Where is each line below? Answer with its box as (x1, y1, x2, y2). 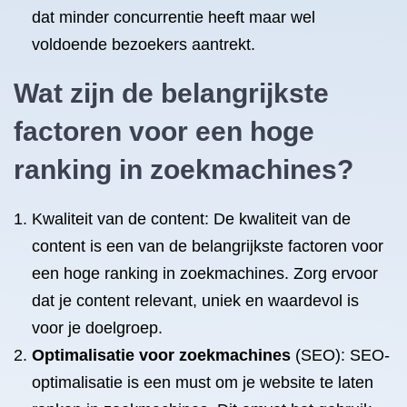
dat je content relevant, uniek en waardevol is (32, 292, 359, 310)
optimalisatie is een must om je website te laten (32, 373, 373, 392)
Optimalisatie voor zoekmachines (32, 346, 291, 364)
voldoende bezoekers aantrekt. (32, 35, 255, 54)
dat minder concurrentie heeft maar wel (32, 8, 315, 26)
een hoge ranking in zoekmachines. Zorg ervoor (32, 264, 378, 283)
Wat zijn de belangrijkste (14, 78, 329, 108)
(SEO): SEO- (291, 346, 390, 364)
